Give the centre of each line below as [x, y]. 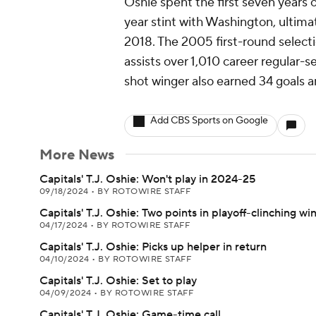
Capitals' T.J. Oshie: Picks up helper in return [153, 247]
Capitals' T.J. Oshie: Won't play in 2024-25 [147, 179]
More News [77, 155]
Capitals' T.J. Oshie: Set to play [118, 281]
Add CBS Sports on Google [209, 121]
